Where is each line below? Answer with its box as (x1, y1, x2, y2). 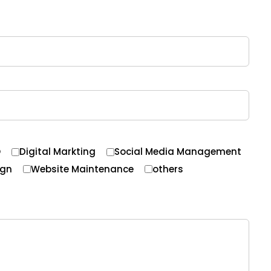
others (152, 162, 183, 175)
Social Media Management (114, 145, 241, 158)
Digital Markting (19, 145, 96, 158)
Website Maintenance (31, 162, 134, 175)
